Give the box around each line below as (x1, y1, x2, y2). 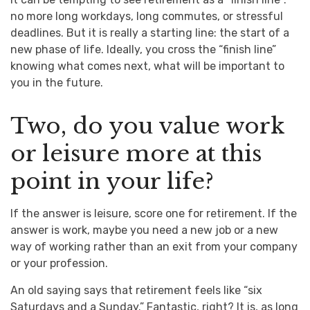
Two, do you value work (10, 112, 285, 140)
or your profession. (10, 257, 108, 270)
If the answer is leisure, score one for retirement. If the (10, 207, 297, 220)
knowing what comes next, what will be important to (10, 60, 284, 73)
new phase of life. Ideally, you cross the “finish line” (10, 43, 276, 56)
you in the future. (10, 76, 103, 89)
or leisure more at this (10, 140, 262, 167)
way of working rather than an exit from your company (10, 240, 298, 253)
